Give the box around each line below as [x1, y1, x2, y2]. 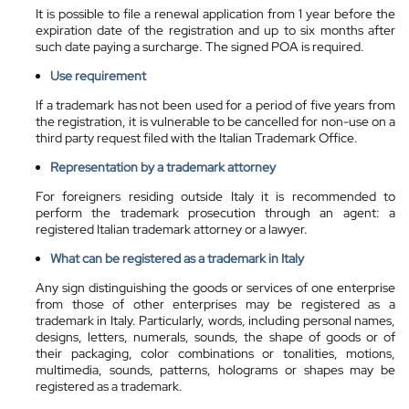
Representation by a [50, 158, 163, 175]
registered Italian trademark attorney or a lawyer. [36, 220, 308, 237]
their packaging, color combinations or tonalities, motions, [36, 344, 395, 362]
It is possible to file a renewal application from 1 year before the [36, 5, 395, 22]
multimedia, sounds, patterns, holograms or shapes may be [36, 361, 395, 378]
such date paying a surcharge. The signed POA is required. [36, 37, 364, 55]
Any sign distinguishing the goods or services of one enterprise [36, 278, 395, 296]
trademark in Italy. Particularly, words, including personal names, [36, 311, 395, 329]
